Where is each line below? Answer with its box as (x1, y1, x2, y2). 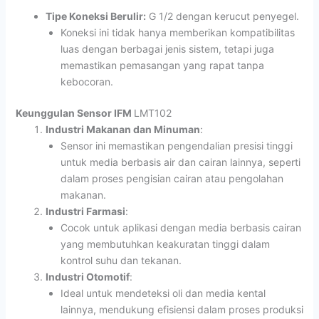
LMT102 (133, 106, 172, 119)
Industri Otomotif (45, 270, 130, 283)
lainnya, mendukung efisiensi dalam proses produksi (60, 303, 303, 315)
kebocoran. (60, 75, 113, 88)
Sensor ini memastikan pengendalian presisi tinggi (60, 139, 293, 152)
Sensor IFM (76, 106, 134, 119)
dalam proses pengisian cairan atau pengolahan (60, 172, 283, 184)
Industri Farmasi (45, 204, 125, 217)
